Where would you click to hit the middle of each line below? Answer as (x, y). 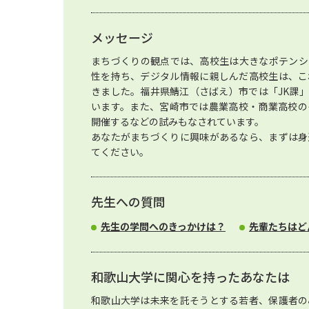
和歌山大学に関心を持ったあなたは (190, 277)
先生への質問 (128, 201)
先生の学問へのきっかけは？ (163, 226)
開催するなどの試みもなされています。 (178, 121)
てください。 (120, 152)
